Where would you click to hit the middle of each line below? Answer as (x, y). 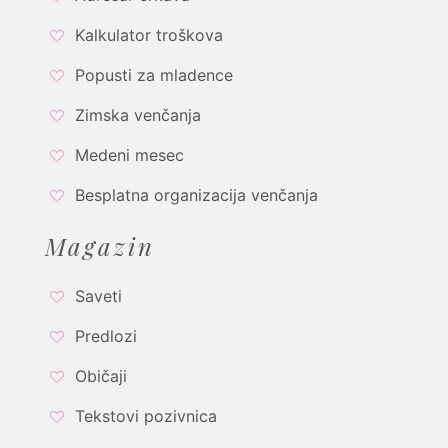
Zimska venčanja (138, 114)
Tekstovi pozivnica (146, 415)
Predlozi (106, 335)
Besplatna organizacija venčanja (196, 194)
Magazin (100, 245)
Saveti (98, 295)
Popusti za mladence (154, 74)
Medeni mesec (129, 154)
